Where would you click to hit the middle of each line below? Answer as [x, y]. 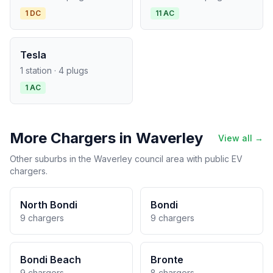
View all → [241, 138]
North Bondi [49, 205]
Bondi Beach [51, 260]
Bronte [167, 260]
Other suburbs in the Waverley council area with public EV [126, 159]
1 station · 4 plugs [54, 70]
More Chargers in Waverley [106, 138]
